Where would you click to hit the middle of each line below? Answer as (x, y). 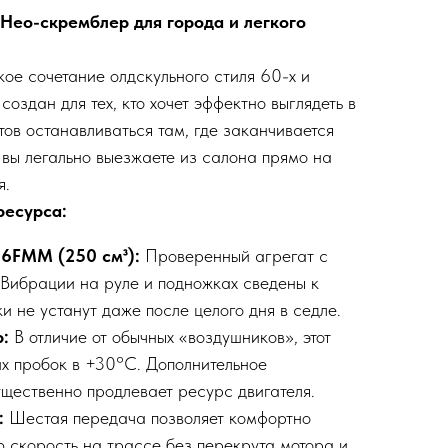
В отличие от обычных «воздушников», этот (172, 337)
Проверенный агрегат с (236, 256)
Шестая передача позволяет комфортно (160, 418)
